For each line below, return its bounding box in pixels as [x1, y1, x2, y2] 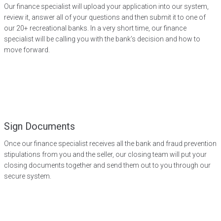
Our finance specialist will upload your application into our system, [4, 2, 209, 10]
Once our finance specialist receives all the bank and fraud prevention [4, 140, 217, 147]
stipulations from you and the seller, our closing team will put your [4, 150, 207, 158]
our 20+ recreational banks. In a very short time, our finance [4, 24, 186, 32]
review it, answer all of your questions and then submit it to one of [4, 13, 206, 21]
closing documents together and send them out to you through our [4, 161, 211, 169]
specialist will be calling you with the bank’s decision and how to [4, 35, 200, 43]
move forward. [4, 46, 50, 54]
